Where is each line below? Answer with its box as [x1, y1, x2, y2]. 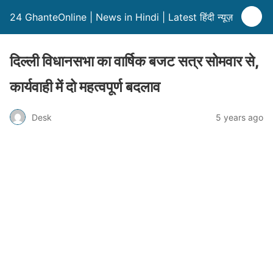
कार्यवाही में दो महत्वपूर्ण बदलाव [10, 78, 160, 96]
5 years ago [216, 112, 263, 122]
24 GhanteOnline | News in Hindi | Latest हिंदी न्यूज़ [10, 11, 233, 23]
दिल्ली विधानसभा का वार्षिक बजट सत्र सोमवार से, [10, 52, 259, 70]
